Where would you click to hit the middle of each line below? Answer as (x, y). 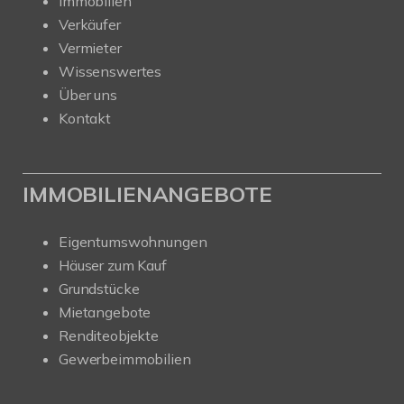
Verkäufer (90, 25)
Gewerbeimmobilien (125, 359)
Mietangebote (105, 312)
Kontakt (85, 119)
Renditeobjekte (109, 336)
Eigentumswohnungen (133, 242)
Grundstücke (99, 289)
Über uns (88, 95)
